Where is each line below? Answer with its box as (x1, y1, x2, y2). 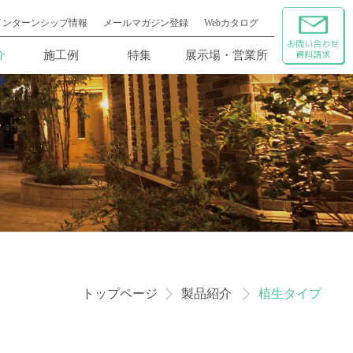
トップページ (81, 287, 158, 301)
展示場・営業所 (185, 49, 268, 61)
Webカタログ (204, 17, 258, 28)
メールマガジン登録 (103, 17, 188, 28)
